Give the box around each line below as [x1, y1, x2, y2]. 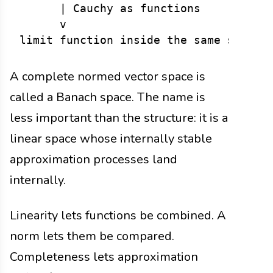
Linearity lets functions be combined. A [10, 207, 226, 224]
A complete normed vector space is [10, 68, 205, 85]
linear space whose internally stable [10, 130, 212, 147]
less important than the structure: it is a [10, 110, 228, 127]
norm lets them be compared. [10, 228, 174, 245]
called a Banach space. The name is [10, 89, 205, 106]
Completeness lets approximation [10, 249, 198, 266]
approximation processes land [10, 151, 177, 168]
